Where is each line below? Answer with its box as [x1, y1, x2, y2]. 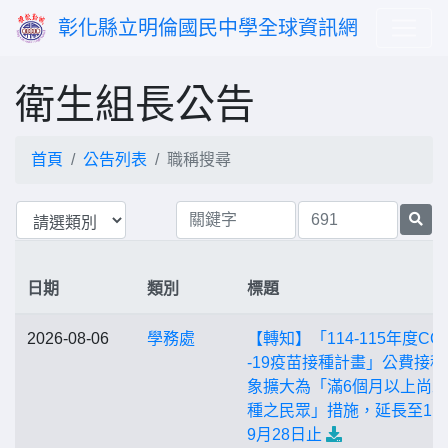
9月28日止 [247, 426, 322, 443]
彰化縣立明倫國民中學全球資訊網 [58, 17, 358, 39]
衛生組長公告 [15, 82, 255, 126]
